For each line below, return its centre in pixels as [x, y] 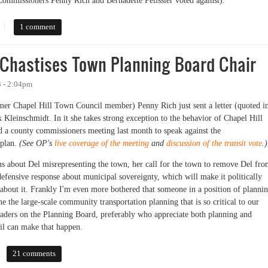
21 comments [34, 253]
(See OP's [37, 143]
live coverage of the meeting [102, 143]
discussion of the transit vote [214, 143]
